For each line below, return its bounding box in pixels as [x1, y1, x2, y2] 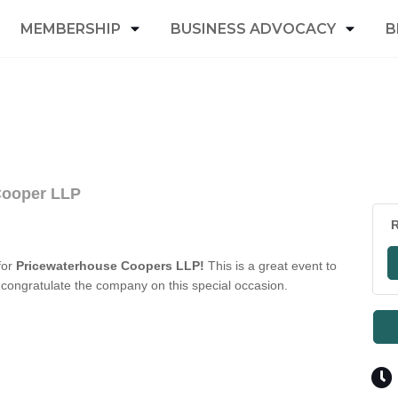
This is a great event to [204, 259, 337, 273]
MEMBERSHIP [20, 20, 121, 37]
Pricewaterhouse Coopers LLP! [16, 259, 204, 273]
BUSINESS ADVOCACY [171, 20, 336, 37]
